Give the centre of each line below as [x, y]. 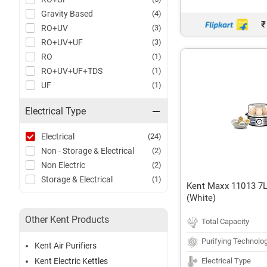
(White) [201, 198]
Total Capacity [225, 221]
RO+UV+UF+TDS [72, 71]
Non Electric [63, 165]
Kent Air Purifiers [66, 246]
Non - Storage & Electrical [87, 151]
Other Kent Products [67, 220]
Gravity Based [67, 14]
